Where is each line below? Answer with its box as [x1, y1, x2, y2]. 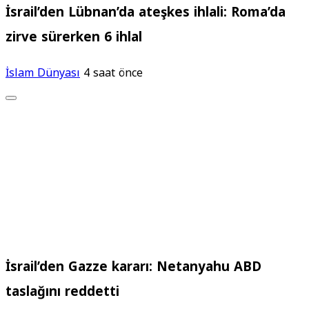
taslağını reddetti [6, 279, 119, 304]
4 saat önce [83, 62, 143, 84]
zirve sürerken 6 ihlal [6, 24, 142, 50]
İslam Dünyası [6, 62, 80, 84]
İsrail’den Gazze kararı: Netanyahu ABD [6, 254, 261, 279]
